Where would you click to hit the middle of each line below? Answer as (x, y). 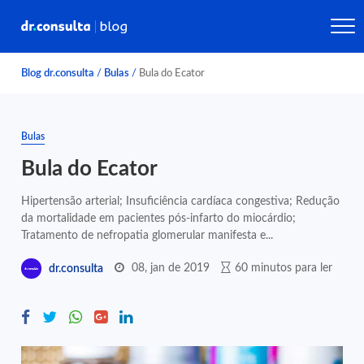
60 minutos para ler (284, 268)
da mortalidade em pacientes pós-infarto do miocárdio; (159, 218)
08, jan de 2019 (171, 268)
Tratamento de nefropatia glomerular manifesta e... (147, 235)
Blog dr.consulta (58, 73)
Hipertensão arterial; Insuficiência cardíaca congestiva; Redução (181, 201)
